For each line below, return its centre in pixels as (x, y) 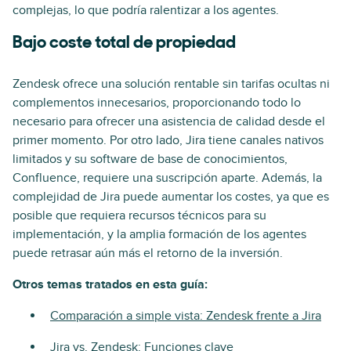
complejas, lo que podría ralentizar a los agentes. (146, 10)
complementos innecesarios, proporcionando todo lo (157, 102)
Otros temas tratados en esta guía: (110, 284)
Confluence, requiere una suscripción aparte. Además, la (167, 177)
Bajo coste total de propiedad (124, 43)
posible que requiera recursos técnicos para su (139, 215)
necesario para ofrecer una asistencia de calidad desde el (169, 121)
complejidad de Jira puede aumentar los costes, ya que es (171, 196)
